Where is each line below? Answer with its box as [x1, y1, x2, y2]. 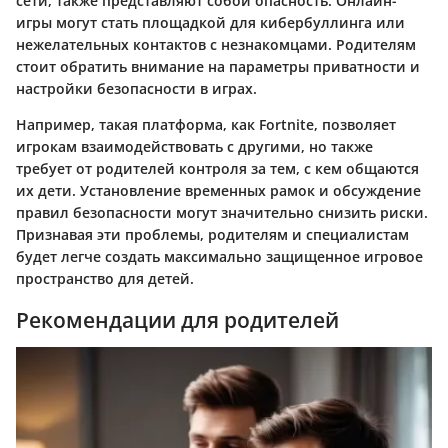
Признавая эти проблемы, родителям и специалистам [16, 224, 409, 244]
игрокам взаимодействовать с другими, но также [16, 136, 373, 156]
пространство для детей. [16, 268, 194, 288]
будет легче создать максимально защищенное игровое [16, 246, 423, 266]
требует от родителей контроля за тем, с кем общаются [16, 158, 419, 178]
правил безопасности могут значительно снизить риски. [16, 202, 428, 222]
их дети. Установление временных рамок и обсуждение [16, 180, 421, 200]
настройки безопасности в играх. [16, 78, 257, 98]
